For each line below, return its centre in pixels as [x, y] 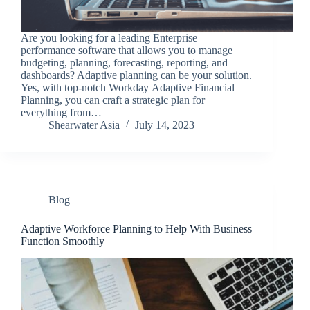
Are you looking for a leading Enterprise [109, 38]
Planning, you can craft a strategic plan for [113, 100]
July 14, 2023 [165, 125]
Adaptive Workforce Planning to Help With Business [136, 229]
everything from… [61, 113]
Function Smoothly [63, 241]
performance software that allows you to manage [127, 51]
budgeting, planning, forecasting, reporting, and [124, 63]
